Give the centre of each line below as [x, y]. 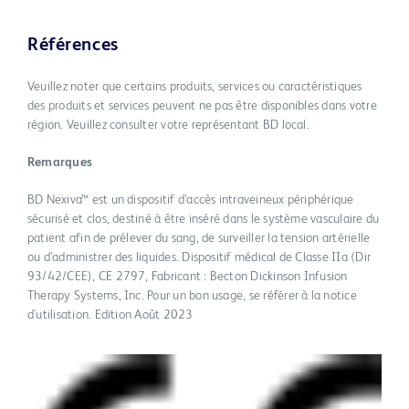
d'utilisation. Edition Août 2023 [110, 315]
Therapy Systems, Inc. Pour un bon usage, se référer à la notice [192, 295]
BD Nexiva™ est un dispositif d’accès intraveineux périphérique [191, 199]
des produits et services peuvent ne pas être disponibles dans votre [202, 105]
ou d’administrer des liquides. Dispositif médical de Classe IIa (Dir [199, 257]
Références [73, 45]
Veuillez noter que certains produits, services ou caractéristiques [195, 86]
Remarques [60, 162]
